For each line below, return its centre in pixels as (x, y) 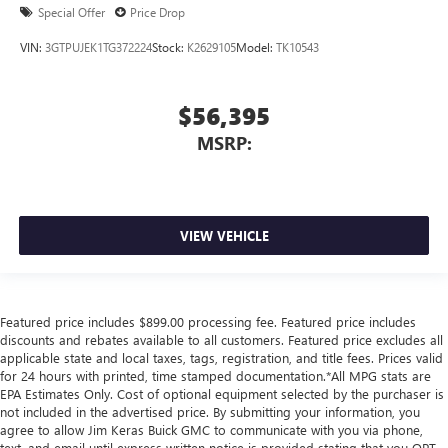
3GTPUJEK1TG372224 (98, 46)
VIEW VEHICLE (224, 235)
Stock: (169, 46)
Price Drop (157, 12)
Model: (256, 46)
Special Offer (71, 12)
